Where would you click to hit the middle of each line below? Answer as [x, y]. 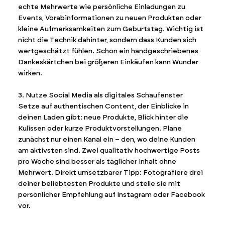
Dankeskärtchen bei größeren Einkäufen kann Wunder [108, 62]
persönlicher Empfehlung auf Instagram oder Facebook [111, 194]
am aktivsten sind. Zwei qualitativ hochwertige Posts [109, 150]
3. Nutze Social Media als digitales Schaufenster [100, 95]
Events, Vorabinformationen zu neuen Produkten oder [109, 18]
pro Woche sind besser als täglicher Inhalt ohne [97, 161]
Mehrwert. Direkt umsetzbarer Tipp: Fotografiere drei [110, 172]
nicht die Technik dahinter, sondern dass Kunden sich [107, 40]
